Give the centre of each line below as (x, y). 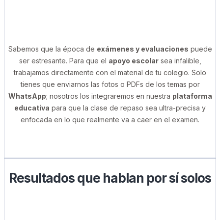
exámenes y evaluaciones (142, 49)
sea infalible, (180, 61)
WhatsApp (27, 96)
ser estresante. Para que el (64, 61)
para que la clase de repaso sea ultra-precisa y (128, 108)
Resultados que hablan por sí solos (110, 178)
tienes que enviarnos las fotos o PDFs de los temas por (110, 84)
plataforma (192, 96)
